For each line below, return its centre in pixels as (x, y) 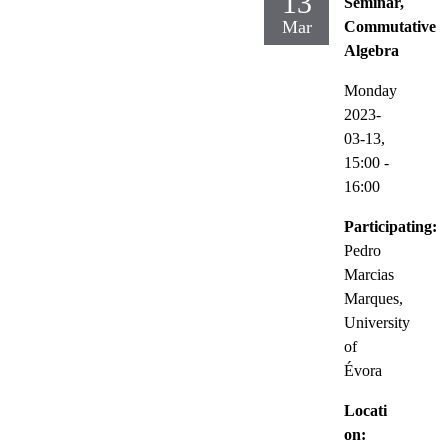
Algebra (371, 50)
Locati (365, 410)
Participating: (390, 226)
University (377, 322)
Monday (370, 90)
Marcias (369, 274)
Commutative (390, 26)
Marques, (373, 298)
